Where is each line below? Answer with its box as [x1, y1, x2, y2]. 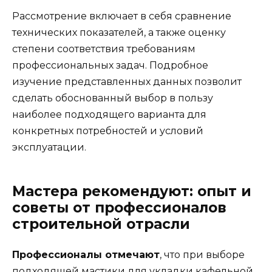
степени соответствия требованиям [12, 43, 195, 55]
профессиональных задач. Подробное [12, 59, 208, 72]
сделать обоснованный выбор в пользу [12, 92, 213, 104]
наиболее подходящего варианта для [12, 109, 206, 121]
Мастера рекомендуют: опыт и [12, 183, 251, 200]
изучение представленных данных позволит [12, 76, 242, 88]
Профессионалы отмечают [12, 249, 160, 261]
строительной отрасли [12, 216, 190, 233]
